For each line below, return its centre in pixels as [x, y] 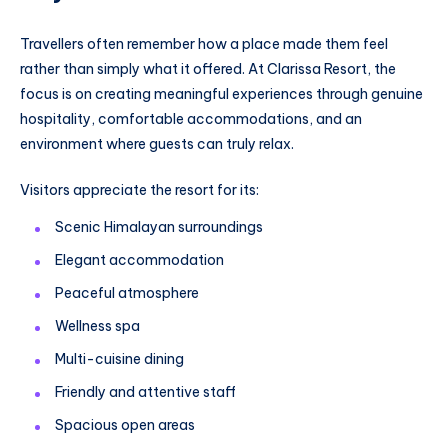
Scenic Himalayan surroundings [159, 227]
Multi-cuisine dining [119, 359]
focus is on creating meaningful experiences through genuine [221, 93]
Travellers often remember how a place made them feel [204, 43]
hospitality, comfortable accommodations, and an [191, 118]
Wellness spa [97, 326]
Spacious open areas [125, 425]
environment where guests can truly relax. [157, 143]
